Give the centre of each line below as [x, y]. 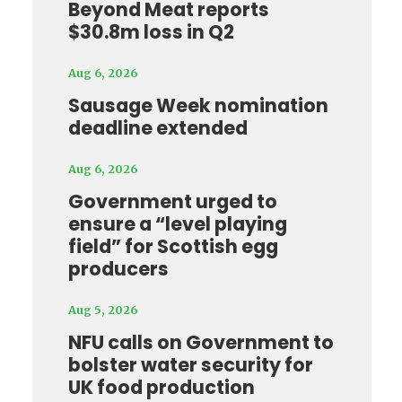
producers [118, 269]
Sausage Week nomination [198, 106]
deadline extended [157, 128]
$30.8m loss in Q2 [151, 32]
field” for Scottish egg [173, 247]
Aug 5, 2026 [102, 310]
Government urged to [172, 202]
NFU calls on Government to [201, 343]
